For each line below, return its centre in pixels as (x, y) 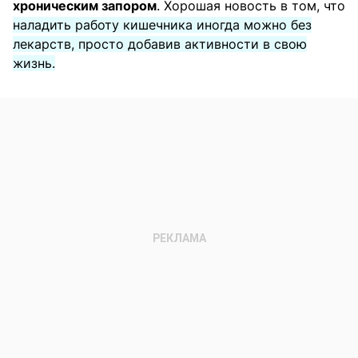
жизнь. (34, 63)
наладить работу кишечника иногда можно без (162, 24)
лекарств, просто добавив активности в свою (160, 44)
